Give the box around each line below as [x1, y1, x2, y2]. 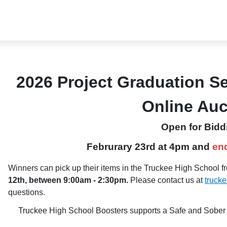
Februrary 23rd [84, 141, 158, 152]
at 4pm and [158, 141, 212, 152]
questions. [8, 188, 45, 197]
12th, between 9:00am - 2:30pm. [8, 176, 130, 184]
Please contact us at [130, 176, 205, 184]
